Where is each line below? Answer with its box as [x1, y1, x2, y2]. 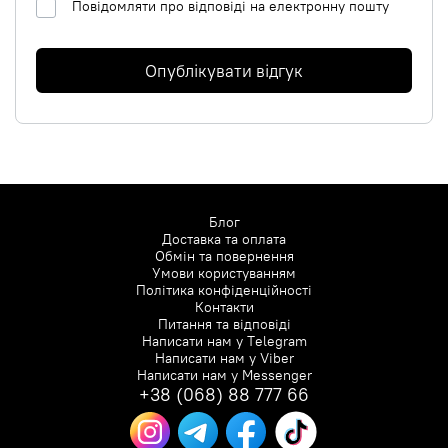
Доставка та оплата [162, 230, 286, 249]
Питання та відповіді [157, 315, 291, 334]
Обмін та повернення [154, 247, 294, 266]
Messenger [237, 366, 312, 385]
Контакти [194, 298, 254, 317]
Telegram [242, 332, 307, 351]
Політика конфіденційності [136, 281, 312, 300]
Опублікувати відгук [145, 59, 303, 82]
